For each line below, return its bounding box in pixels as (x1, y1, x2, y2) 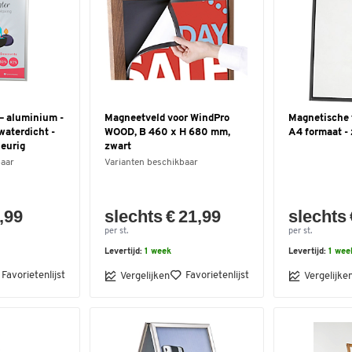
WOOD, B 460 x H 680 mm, (104, 127, 230, 137)
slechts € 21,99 (104, 207, 222, 226)
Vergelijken (120, 270, 170, 281)
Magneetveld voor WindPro (104, 113, 229, 123)
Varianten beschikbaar (104, 158, 198, 167)
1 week (145, 247, 171, 256)
